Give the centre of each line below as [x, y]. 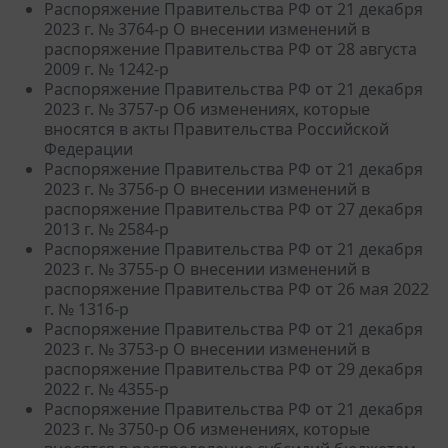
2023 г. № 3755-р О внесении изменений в [207, 268]
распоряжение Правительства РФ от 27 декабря [233, 208]
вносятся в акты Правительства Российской [216, 128]
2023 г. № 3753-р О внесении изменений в [207, 348]
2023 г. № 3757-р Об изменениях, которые [207, 108]
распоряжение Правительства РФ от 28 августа [230, 48]
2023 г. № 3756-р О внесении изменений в [207, 188]
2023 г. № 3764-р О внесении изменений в [207, 28]
